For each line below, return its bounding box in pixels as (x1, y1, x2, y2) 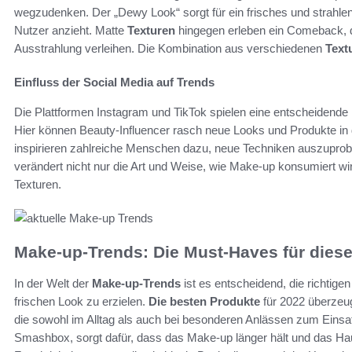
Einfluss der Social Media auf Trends (14, 75, 214, 89)
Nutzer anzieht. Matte (14, 23, 127, 37)
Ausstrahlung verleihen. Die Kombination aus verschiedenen (14, 41, 325, 55)
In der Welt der (14, 277, 92, 291)
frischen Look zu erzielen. (14, 295, 148, 309)
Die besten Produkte (148, 295, 260, 309)
